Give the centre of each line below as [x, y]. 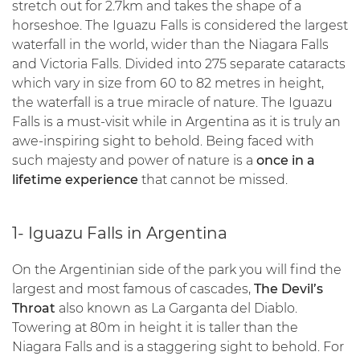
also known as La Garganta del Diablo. [176, 308]
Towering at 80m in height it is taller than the [155, 327]
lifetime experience [75, 180]
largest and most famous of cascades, [133, 289]
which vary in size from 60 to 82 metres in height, [168, 83]
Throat [34, 308]
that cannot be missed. [213, 180]
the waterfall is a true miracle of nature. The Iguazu [172, 102]
